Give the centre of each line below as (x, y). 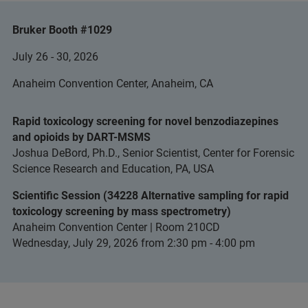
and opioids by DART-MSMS (81, 137)
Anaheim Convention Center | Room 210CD (116, 227)
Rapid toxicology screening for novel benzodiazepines (145, 121)
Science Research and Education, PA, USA (113, 169)
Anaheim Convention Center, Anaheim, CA (113, 84)
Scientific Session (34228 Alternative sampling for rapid (151, 196)
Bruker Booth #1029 (62, 30)
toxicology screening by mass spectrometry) (122, 211)
